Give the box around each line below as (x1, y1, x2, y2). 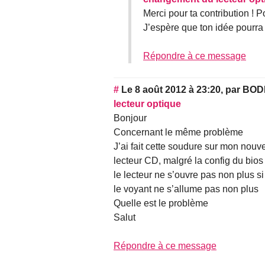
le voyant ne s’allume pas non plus (114, 184, 258, 195)
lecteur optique (114, 99, 181, 109)
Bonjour (114, 113, 147, 124)
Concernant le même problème (114, 127, 243, 138)
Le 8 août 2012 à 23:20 (121, 85, 221, 95)
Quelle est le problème (114, 198, 208, 209)
